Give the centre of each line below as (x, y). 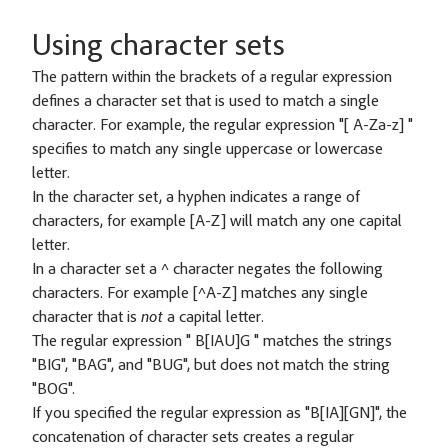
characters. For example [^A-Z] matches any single (200, 294)
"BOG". (53, 390)
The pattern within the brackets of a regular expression (212, 78)
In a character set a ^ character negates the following (207, 270)
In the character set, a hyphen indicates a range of (196, 198)
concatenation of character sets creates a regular (193, 438)
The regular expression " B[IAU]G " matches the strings (212, 342)
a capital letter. (213, 318)
